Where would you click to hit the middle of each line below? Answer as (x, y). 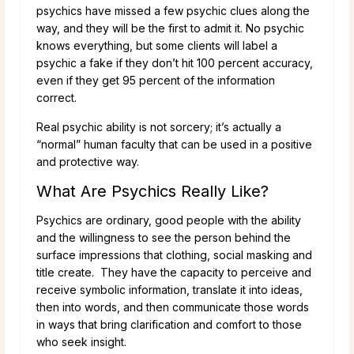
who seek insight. (81, 341)
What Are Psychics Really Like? (153, 191)
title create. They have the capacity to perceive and (174, 272)
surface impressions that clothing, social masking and (174, 254)
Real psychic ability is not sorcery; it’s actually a (159, 126)
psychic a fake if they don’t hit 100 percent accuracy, (175, 62)
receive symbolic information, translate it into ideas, (169, 289)
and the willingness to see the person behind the (164, 237)
